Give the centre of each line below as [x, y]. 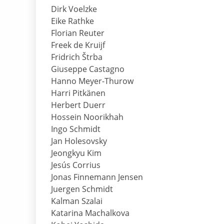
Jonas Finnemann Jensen [97, 177]
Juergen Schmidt [82, 189]
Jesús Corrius [76, 165]
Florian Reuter [78, 33]
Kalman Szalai [77, 201]
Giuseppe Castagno [88, 69]
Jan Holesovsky [79, 141]
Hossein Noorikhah [87, 117]
